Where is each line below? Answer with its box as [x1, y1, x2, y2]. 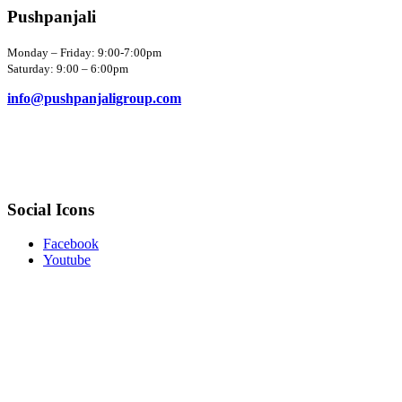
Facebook [43, 236, 99, 252]
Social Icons [7, 199, 94, 219]
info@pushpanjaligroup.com [7, 90, 181, 106]
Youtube [43, 252, 91, 268]
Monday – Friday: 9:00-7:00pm [7, 45, 162, 59]
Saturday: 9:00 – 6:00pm [7, 61, 128, 75]
